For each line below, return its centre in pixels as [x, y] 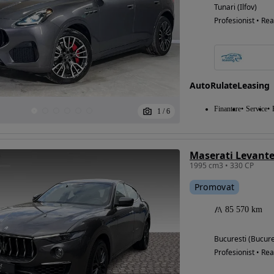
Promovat [214, 187]
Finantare [227, 109]
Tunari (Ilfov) [235, 7]
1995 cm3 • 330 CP [221, 166]
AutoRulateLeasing [229, 86]
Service [256, 109]
